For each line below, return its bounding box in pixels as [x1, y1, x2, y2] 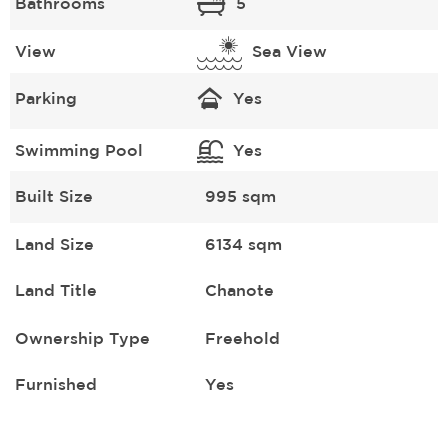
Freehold [204, 328, 280, 347]
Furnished [15, 374, 97, 393]
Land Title [15, 280, 97, 299]
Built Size [15, 186, 93, 205]
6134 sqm [204, 234, 282, 253]
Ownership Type [15, 328, 150, 347]
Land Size [15, 234, 94, 253]
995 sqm [204, 186, 276, 205]
